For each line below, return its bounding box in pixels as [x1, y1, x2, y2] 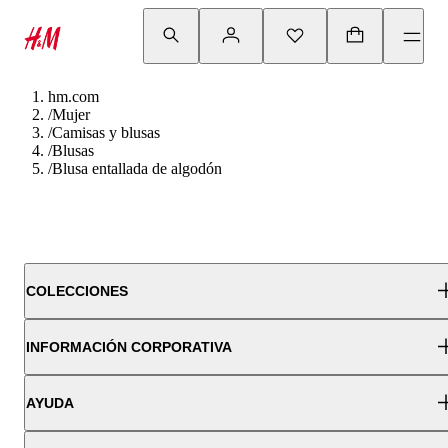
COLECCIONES [26, 283, 128, 299]
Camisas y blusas [52, 124, 160, 141]
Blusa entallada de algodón [52, 160, 222, 177]
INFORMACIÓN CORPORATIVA [26, 339, 232, 355]
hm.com [48, 88, 99, 105]
